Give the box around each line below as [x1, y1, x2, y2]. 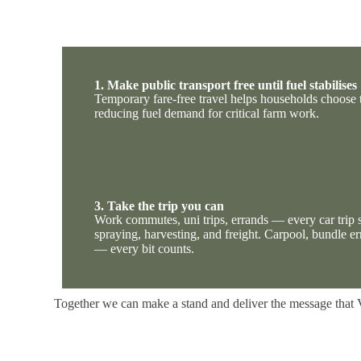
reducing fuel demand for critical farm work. [94, 106, 320, 120]
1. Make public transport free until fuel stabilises [94, 77, 358, 92]
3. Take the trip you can [94, 198, 225, 213]
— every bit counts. [94, 241, 195, 255]
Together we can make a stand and [54, 296, 234, 310]
